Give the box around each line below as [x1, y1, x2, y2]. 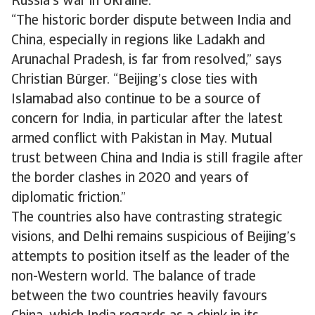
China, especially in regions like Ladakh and [11, 34, 265, 48]
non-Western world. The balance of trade [11, 270, 256, 284]
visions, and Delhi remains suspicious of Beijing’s [11, 231, 296, 245]
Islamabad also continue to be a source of [11, 93, 260, 107]
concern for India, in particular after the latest [11, 112, 283, 127]
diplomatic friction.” [11, 191, 126, 205]
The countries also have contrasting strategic [11, 211, 282, 225]
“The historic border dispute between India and [11, 14, 291, 28]
